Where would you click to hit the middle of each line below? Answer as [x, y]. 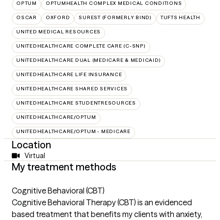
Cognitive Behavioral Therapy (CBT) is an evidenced [102, 202]
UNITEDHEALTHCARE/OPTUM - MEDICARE [73, 131]
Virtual [35, 156]
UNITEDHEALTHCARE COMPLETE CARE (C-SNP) [81, 46]
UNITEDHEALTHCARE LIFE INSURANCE [69, 74]
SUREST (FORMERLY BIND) [115, 17]
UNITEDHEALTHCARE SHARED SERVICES [72, 89]
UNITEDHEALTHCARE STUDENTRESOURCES [76, 103]
